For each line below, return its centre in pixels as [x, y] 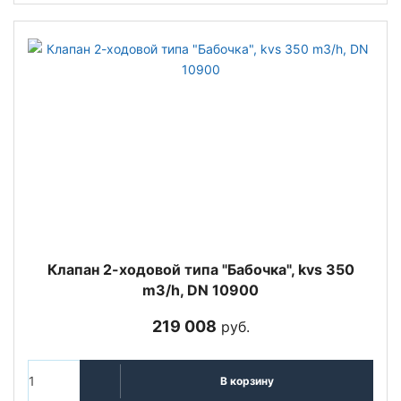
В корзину [247, 381]
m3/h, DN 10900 [200, 290]
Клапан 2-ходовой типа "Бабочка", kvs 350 [200, 269]
